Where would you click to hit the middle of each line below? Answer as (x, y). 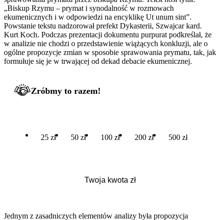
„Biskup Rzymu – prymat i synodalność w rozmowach (89, 8)
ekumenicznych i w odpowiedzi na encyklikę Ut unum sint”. (98, 17)
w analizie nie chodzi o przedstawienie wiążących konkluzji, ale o (106, 43)
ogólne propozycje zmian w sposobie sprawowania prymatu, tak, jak (110, 52)
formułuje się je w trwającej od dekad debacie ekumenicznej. (98, 61)
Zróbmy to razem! (66, 91)
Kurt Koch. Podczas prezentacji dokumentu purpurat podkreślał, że (108, 34)
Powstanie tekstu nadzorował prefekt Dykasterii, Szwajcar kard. (103, 26)
